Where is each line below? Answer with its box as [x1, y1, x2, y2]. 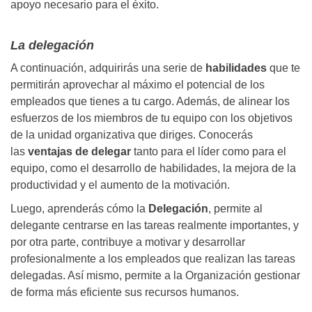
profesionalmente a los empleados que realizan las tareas [10, 253, 295, 265]
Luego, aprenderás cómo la [10, 203, 146, 215]
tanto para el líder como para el [131, 146, 286, 158]
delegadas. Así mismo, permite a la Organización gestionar [10, 270, 300, 282]
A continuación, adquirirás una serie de [10, 62, 205, 75]
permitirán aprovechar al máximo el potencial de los [10, 79, 265, 91]
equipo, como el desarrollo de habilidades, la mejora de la [10, 162, 296, 175]
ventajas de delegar [28, 146, 131, 158]
